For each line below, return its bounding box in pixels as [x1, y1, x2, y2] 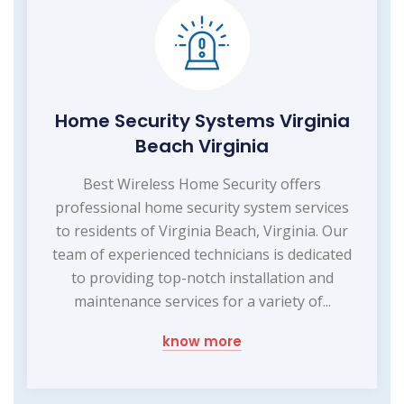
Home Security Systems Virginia [54, 107, 350, 133]
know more [162, 331, 242, 351]
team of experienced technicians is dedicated [52, 243, 352, 264]
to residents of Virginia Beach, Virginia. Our [56, 220, 348, 241]
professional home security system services [55, 197, 349, 217]
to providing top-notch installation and [70, 267, 334, 288]
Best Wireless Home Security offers [83, 173, 321, 194]
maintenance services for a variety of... [73, 290, 331, 311]
